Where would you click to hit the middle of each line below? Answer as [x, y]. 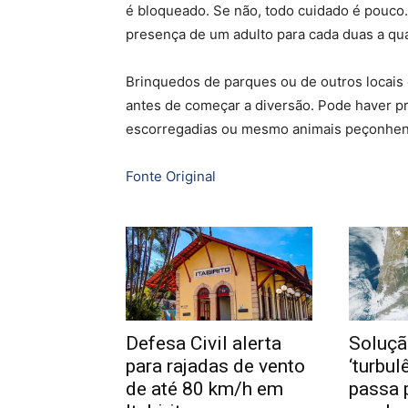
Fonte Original [171, 177]
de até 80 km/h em [204, 388]
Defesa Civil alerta [204, 343]
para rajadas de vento [215, 366]
